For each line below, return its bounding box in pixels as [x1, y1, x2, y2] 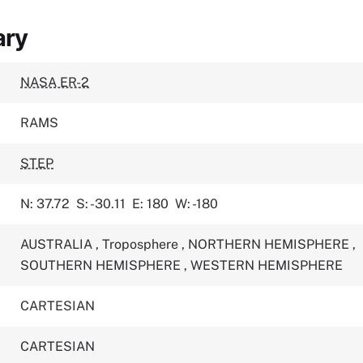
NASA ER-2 [20, 75, 90, 90]
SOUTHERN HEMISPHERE [20, 258, 185, 273]
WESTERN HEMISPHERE [190, 258, 344, 273]
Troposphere [102, 237, 182, 252]
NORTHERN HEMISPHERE [188, 237, 353, 252]
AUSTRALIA [20, 237, 96, 252]
